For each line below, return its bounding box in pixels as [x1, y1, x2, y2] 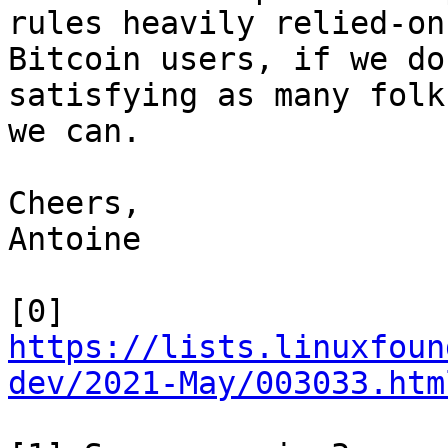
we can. [8, 113, 141, 149]
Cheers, [8, 185, 141, 221]
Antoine [8, 221, 141, 257]
